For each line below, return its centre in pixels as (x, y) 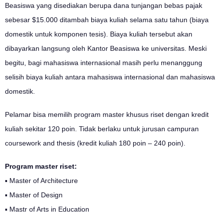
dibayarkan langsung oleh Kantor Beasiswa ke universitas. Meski (106, 49)
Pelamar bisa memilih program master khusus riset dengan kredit (107, 115)
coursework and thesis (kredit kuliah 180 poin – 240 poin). (95, 143)
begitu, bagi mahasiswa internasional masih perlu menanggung (104, 63)
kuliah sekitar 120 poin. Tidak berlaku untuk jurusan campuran (102, 129)
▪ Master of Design (34, 195)
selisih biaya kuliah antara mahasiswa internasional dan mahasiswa (110, 77)
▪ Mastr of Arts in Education (47, 209)
